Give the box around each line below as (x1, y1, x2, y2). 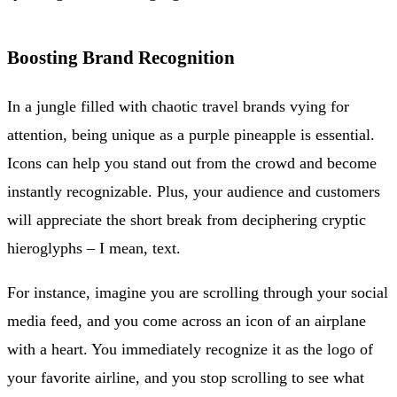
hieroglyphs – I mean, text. (7, 238, 181, 257)
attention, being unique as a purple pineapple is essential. (7, 125, 375, 144)
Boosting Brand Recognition (7, 46, 235, 68)
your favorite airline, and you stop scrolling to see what (7, 368, 364, 386)
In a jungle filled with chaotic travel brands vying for (7, 97, 349, 115)
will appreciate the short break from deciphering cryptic (7, 210, 366, 229)
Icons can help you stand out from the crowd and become (7, 153, 377, 172)
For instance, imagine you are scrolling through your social (7, 283, 388, 301)
